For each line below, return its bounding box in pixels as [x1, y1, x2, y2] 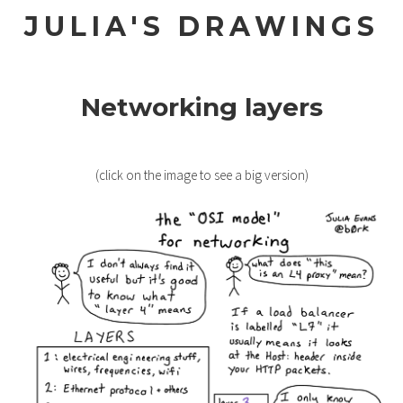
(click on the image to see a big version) [94, 166, 309, 184]
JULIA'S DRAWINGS [23, 10, 380, 43]
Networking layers [80, 92, 323, 122]
